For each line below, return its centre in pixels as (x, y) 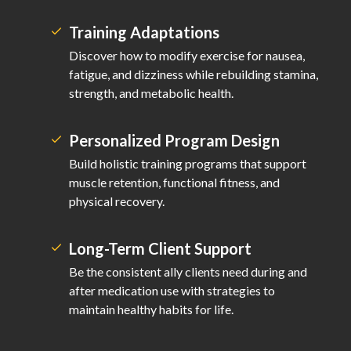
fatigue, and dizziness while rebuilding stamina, (194, 74)
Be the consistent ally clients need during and (188, 272)
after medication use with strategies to (172, 291)
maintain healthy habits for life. (151, 309)
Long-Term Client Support (161, 249)
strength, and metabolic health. (151, 93)
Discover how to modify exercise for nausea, (187, 56)
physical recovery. (117, 201)
